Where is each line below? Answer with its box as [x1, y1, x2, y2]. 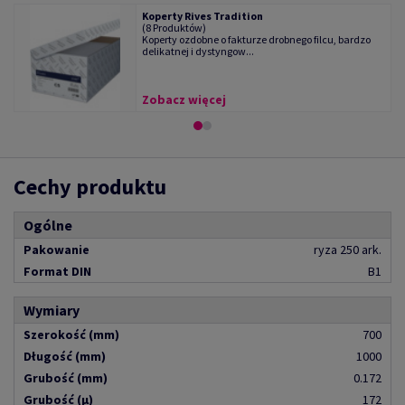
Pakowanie [24, 241, 89, 258]
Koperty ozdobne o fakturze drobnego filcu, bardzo [142, 33, 372, 46]
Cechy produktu [14, 173, 166, 201]
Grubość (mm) [24, 370, 108, 386]
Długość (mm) [24, 348, 106, 364]
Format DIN [24, 263, 91, 279]
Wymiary [24, 301, 80, 319]
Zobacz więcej [142, 91, 227, 108]
